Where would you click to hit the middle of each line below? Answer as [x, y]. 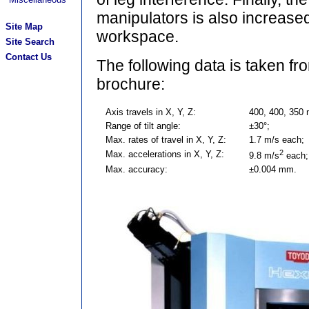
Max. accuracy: [138, 169]
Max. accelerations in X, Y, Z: [166, 154]
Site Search [30, 42]
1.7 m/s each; [276, 140]
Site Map [24, 27]
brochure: [130, 84]
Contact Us [29, 57]
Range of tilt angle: [144, 126]
